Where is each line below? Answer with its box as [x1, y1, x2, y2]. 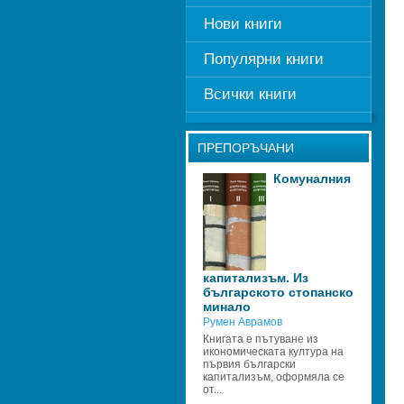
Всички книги [203, 86, 297, 103]
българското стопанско [202, 285, 353, 299]
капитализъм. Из [202, 271, 308, 285]
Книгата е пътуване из [202, 333, 318, 345]
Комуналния [272, 171, 351, 186]
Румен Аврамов [202, 316, 282, 328]
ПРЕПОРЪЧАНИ [197, 141, 294, 155]
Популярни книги [203, 50, 324, 68]
